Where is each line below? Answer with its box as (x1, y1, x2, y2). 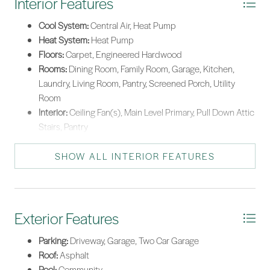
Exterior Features (14, 207, 119, 230)
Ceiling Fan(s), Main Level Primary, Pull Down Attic (67, 105, 254, 119)
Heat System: (39, 33, 89, 47)
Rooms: (39, 62, 67, 76)
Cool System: (39, 19, 89, 33)
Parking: (39, 234, 68, 248)
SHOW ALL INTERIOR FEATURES (55, 149, 215, 163)
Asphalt (58, 248, 89, 262)
